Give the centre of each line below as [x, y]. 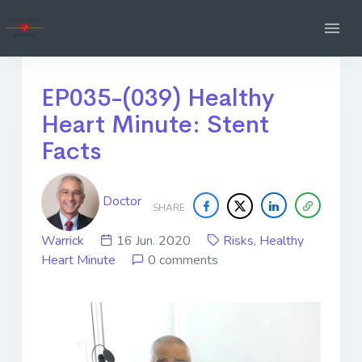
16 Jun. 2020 [160, 241]
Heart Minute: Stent [155, 124]
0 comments [183, 260]
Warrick [64, 241]
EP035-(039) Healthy [158, 98]
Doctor [120, 201]
